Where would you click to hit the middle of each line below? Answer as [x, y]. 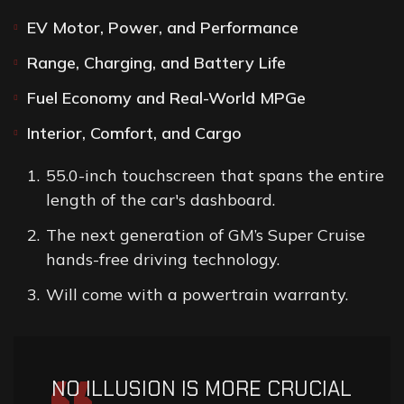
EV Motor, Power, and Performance [163, 28]
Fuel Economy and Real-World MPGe [166, 98]
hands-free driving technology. [163, 260]
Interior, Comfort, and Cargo [134, 133]
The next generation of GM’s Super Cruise [206, 235]
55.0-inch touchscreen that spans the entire [215, 176]
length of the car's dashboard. [161, 200]
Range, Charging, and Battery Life [156, 63]
